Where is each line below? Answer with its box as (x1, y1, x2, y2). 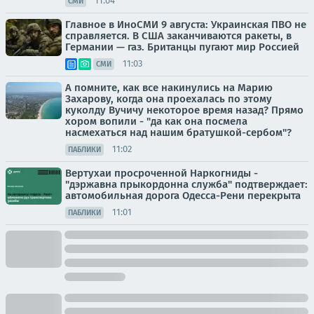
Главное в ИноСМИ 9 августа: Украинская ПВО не (65, 18, 306, 31)
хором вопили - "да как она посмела (65, 114, 247, 128)
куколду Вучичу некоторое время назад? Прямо (65, 103, 303, 116)
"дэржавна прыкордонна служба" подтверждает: (65, 177, 308, 191)
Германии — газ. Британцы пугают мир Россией (65, 40, 299, 53)
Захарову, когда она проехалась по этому (65, 92, 272, 105)
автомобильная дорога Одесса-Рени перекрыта (65, 189, 301, 202)
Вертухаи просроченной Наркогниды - (65, 166, 258, 179)
